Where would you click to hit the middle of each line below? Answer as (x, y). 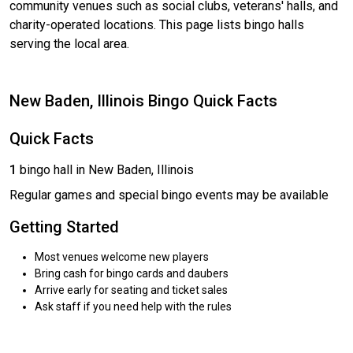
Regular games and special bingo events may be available (169, 195)
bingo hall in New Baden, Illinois (105, 170)
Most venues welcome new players (122, 257)
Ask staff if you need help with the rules (133, 307)
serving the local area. (69, 44)
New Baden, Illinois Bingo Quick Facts (143, 101)
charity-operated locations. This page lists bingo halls (157, 25)
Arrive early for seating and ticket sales (131, 290)
